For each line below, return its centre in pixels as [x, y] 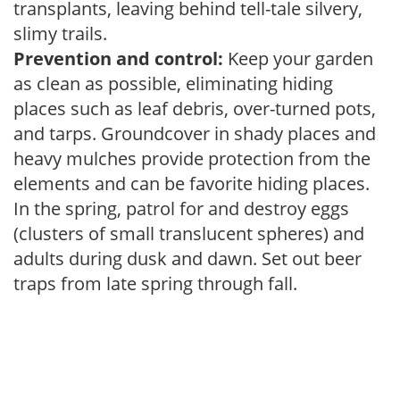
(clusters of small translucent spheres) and [189, 233]
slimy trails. [60, 33]
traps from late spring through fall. [155, 283]
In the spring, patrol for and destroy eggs [181, 208]
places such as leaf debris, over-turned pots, [195, 108]
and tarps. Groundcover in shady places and [195, 133]
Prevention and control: [118, 58]
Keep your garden [298, 58]
